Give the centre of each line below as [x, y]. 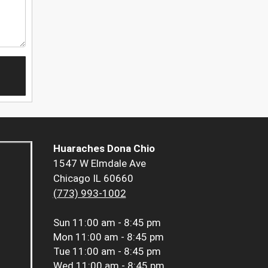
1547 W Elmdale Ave [99, 164]
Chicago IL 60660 [93, 179]
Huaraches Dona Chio [104, 149]
